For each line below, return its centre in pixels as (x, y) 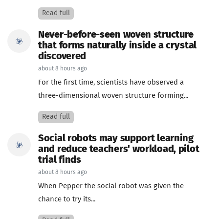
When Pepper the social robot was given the (111, 186)
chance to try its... (67, 199)
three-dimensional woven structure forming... (113, 96)
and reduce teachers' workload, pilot (119, 149)
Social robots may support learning (116, 138)
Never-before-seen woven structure (116, 35)
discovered (62, 56)
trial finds (60, 160)
